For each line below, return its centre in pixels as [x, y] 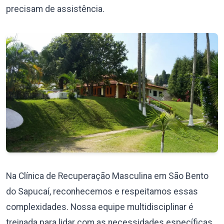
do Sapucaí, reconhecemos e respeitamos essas [102, 191]
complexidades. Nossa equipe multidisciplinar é [100, 207]
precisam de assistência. [55, 9]
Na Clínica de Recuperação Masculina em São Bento [107, 176]
